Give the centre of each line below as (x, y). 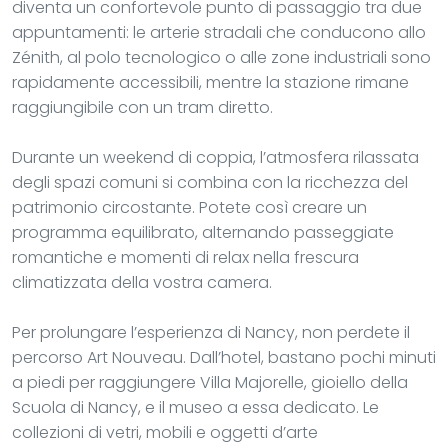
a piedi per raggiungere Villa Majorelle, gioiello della (210, 382)
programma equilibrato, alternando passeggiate (203, 232)
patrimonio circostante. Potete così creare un (189, 207)
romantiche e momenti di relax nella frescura (185, 257)
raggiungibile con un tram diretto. (142, 107)
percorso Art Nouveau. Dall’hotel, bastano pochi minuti (224, 357)
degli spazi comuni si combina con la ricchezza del (210, 182)
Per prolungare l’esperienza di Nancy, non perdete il (211, 332)
